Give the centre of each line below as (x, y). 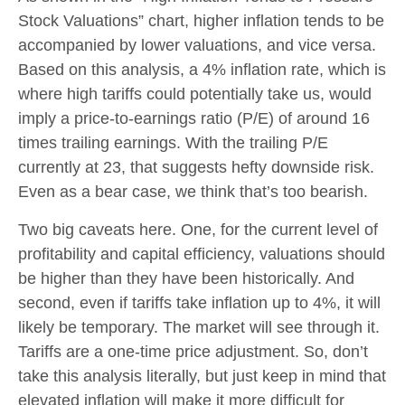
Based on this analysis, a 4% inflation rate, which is (202, 69)
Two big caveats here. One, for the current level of (198, 229)
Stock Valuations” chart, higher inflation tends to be (201, 20)
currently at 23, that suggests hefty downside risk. (196, 167)
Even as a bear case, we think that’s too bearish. (193, 191)
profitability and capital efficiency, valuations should (202, 254)
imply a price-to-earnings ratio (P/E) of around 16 (194, 118)
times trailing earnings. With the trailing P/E (173, 142)
